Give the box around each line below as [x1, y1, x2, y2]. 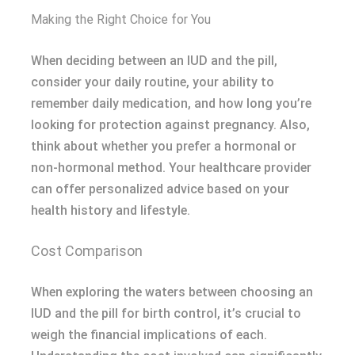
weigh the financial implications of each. [31, 326, 267, 342]
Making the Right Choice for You [31, 11, 211, 27]
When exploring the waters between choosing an [31, 284, 313, 300]
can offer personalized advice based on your [31, 181, 289, 197]
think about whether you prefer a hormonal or [31, 138, 296, 154]
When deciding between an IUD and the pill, [31, 52, 277, 68]
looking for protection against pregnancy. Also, [31, 116, 310, 132]
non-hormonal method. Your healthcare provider [31, 159, 311, 175]
